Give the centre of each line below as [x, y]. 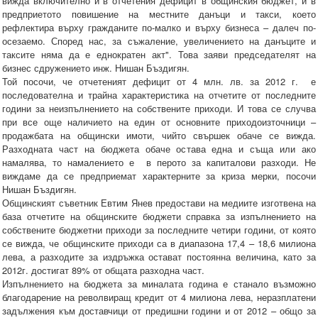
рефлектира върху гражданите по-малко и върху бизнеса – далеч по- [159, 28]
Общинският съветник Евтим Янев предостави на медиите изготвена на [159, 203]
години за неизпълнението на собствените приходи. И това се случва [159, 109]
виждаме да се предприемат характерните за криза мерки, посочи [159, 176]
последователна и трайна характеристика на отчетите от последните [159, 95]
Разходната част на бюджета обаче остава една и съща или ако [159, 149]
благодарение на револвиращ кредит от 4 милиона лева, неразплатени [159, 297]
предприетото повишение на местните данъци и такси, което [159, 14]
